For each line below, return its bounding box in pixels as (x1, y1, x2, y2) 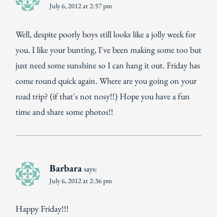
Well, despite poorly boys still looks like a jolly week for (15, 28, 196, 40)
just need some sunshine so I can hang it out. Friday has (15, 59, 200, 71)
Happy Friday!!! (15, 203, 69, 215)
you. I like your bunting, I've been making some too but (15, 44, 201, 55)
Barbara (49, 161, 82, 174)
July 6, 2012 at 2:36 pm (49, 175, 112, 185)
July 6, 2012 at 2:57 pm (49, 1, 112, 11)
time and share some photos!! (15, 106, 113, 117)
